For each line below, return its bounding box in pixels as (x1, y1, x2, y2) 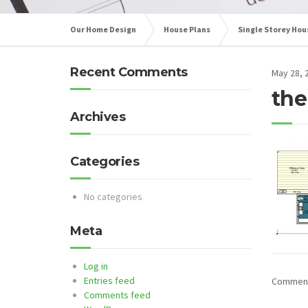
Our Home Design (70, 24, 136, 34)
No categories (84, 190, 142, 203)
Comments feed (84, 289, 151, 301)
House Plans (164, 24, 210, 34)
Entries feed (84, 274, 135, 287)
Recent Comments (70, 65, 188, 80)
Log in (84, 260, 108, 272)
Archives (70, 109, 125, 124)
